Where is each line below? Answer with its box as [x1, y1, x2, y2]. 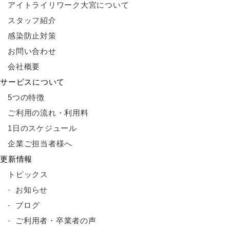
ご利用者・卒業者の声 [15, 216, 97, 225]
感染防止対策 [8, 31, 56, 40]
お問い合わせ [8, 47, 56, 55]
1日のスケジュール [8, 124, 77, 132]
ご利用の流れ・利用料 [8, 108, 89, 117]
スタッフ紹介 [8, 16, 56, 25]
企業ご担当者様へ [8, 139, 72, 148]
